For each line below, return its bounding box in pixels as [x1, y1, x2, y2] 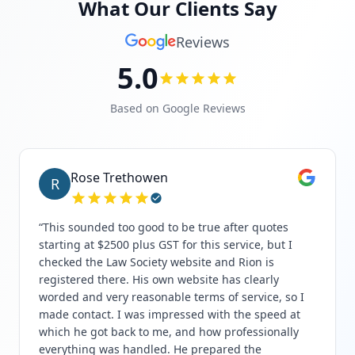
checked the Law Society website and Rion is [39, 254, 274, 269]
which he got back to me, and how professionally [39, 324, 299, 339]
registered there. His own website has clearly [39, 272, 279, 287]
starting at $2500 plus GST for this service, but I [39, 237, 292, 252]
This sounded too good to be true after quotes [43, 219, 288, 235]
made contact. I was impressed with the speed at [39, 307, 300, 322]
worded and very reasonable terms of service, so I [39, 289, 304, 304]
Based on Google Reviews [109, 101, 246, 116]
